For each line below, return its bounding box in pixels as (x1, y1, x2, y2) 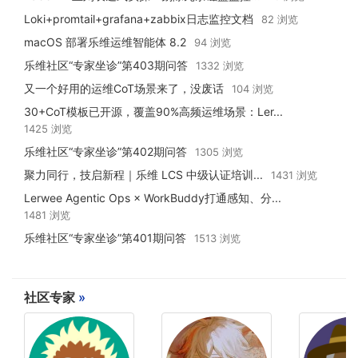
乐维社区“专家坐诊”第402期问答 (24, 145, 187, 159)
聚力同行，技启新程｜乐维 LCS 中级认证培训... (24, 168, 263, 182)
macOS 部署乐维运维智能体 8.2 (24, 35, 186, 50)
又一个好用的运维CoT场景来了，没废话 (24, 82, 224, 96)
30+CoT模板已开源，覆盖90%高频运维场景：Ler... (24, 105, 283, 119)
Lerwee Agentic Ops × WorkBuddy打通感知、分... (24, 191, 281, 205)
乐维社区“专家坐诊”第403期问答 (24, 58, 188, 73)
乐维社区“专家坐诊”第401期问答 (24, 231, 186, 245)
